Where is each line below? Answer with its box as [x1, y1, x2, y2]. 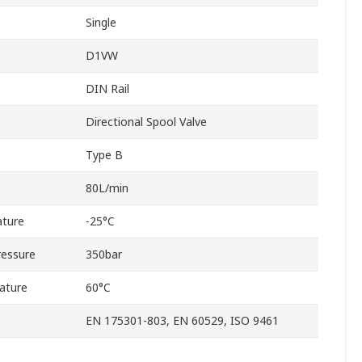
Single [86, 15, 116, 31]
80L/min [86, 180, 128, 196]
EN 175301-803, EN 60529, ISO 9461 [86, 313, 279, 329]
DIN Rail [86, 81, 129, 97]
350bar [86, 246, 122, 263]
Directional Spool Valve [86, 114, 207, 130]
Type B [86, 147, 123, 163]
